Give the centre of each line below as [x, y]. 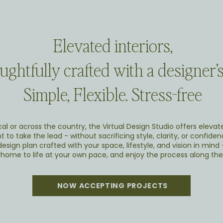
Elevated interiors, [112, 45]
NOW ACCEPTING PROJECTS [112, 185]
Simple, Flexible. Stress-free [112, 94]
